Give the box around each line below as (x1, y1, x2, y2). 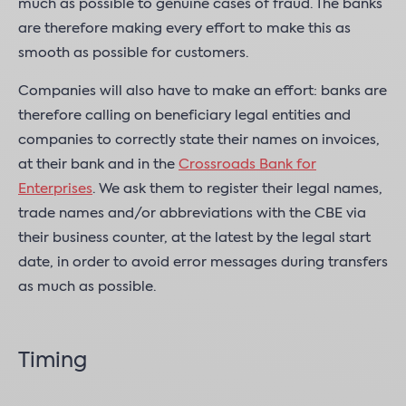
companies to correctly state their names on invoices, (18, 133, 380, 147)
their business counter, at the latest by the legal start (18, 231, 371, 245)
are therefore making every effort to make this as (18, 22, 351, 35)
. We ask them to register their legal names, (92, 182, 382, 196)
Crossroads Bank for (179, 158, 316, 171)
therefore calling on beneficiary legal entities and (18, 109, 351, 122)
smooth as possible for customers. (18, 46, 248, 60)
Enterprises (18, 182, 92, 196)
